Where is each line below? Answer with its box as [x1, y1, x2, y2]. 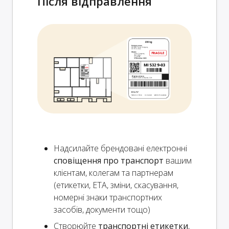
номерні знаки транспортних [54, 191, 162, 203]
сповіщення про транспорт [54, 154, 164, 166]
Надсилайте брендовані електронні [54, 142, 187, 154]
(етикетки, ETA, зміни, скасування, [54, 179, 178, 191]
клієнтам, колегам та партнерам [54, 167, 173, 178]
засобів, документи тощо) [54, 203, 150, 215]
